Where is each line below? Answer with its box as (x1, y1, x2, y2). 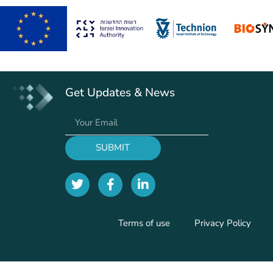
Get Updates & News (65, 84, 175, 101)
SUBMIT (96, 141, 130, 154)
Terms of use (118, 216, 170, 229)
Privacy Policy (194, 216, 251, 229)
